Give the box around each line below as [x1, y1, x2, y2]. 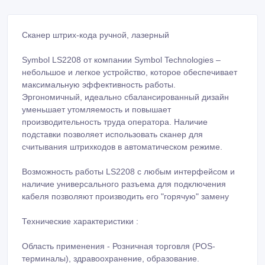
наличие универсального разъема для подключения [22, 179, 226, 189]
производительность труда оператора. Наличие [22, 117, 208, 127]
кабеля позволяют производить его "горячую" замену [22, 191, 229, 201]
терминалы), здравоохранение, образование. [22, 253, 199, 263]
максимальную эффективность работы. [22, 79, 176, 89]
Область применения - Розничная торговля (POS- [22, 241, 215, 251]
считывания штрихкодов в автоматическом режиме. [22, 141, 222, 151]
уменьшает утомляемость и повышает [22, 104, 171, 114]
